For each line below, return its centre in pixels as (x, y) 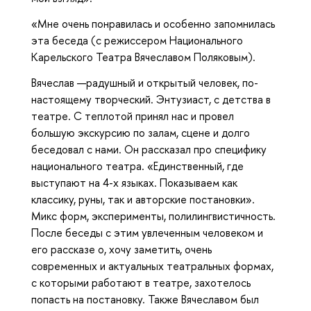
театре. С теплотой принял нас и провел (133, 116)
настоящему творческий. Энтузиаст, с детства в (151, 100)
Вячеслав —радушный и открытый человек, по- (145, 83)
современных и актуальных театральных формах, (152, 266)
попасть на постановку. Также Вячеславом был (145, 300)
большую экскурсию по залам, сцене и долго (141, 133)
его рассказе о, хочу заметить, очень (121, 250)
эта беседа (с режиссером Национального (137, 41)
